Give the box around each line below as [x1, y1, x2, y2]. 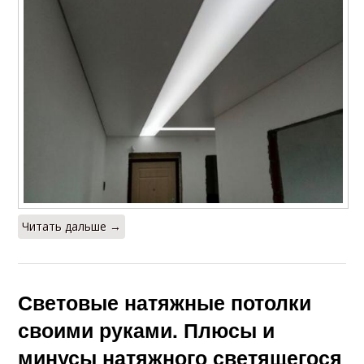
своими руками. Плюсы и [18, 314, 275, 344]
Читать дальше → [22, 218, 122, 234]
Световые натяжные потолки [18, 287, 312, 317]
